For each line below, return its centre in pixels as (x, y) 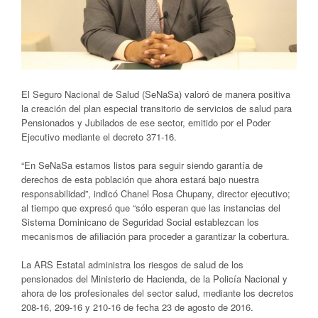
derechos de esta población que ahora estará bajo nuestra (140, 180)
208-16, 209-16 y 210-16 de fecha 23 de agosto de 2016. (137, 307)
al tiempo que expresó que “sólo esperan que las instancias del (151, 208)
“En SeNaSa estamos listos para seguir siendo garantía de (142, 165)
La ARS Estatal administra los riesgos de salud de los (132, 265)
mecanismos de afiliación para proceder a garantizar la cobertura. (155, 236)
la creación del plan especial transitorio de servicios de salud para (157, 109)
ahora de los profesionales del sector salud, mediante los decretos (158, 293)
